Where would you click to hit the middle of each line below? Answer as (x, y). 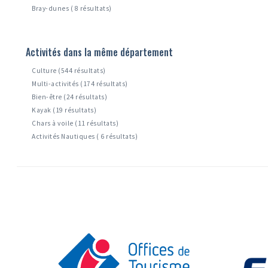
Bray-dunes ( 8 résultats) (72, 9)
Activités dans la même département (100, 52)
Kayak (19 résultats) (64, 110)
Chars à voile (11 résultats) (75, 124)
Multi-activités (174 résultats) (80, 84)
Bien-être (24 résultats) (70, 97)
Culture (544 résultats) (69, 71)
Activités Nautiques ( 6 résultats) (85, 137)
